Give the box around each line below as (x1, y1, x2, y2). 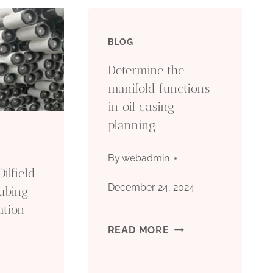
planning (107, 118, 155, 133)
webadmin (121, 152, 169, 165)
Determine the (107, 63, 184, 78)
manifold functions (107, 81, 210, 96)
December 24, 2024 (107, 182, 194, 194)
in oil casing (107, 99, 174, 115)
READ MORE (107, 224, 169, 236)
